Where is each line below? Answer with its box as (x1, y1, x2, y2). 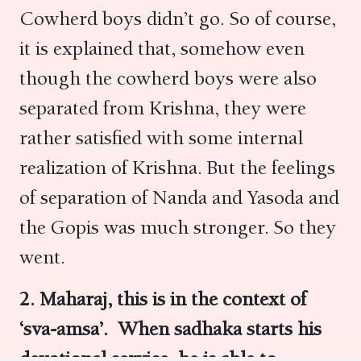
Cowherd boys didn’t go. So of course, (19, 6, 336, 31)
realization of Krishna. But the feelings (19, 156, 335, 180)
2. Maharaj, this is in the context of (19, 287, 306, 311)
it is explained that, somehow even (19, 36, 305, 60)
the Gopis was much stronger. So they (19, 215, 336, 239)
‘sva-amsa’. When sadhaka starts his (19, 317, 322, 341)
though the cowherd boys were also (19, 66, 317, 90)
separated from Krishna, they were (19, 96, 306, 120)
